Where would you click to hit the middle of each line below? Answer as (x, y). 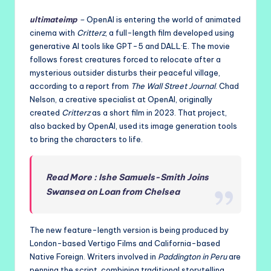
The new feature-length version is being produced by (129, 230)
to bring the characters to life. (86, 139)
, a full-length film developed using (170, 32)
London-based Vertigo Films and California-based (125, 243)
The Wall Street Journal (173, 86)
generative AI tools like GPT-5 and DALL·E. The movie (130, 46)
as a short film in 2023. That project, (158, 112)
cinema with (53, 32)
